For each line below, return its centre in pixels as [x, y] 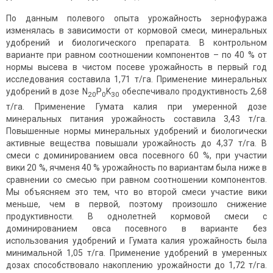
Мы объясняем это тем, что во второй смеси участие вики [136, 192]
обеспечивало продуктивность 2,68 [194, 92]
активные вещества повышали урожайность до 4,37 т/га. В [136, 144]
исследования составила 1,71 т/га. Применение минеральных [136, 80]
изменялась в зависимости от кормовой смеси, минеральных [136, 31]
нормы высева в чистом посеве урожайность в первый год [136, 67]
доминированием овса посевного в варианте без [136, 229]
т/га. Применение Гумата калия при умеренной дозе [136, 107]
